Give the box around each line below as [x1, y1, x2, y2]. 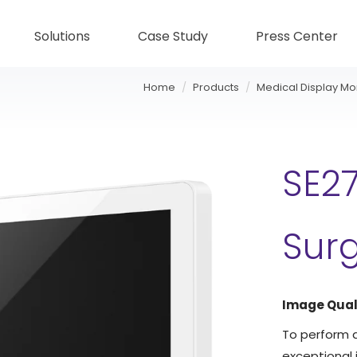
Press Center [256, 27, 338, 45]
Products [193, 80, 239, 95]
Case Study [138, 27, 208, 45]
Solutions [34, 27, 90, 45]
